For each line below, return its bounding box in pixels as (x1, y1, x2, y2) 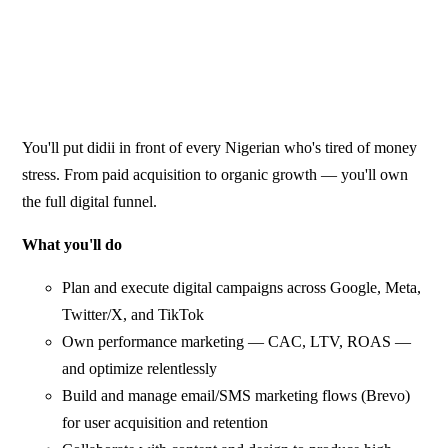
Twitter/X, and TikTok (62, 305, 205, 323)
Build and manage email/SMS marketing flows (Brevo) (62, 386, 411, 404)
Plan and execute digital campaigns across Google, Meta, (62, 278, 422, 296)
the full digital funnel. (22, 192, 158, 210)
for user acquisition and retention (62, 413, 269, 431)
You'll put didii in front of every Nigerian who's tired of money (22, 138, 418, 156)
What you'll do (22, 235, 123, 253)
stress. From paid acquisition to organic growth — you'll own (22, 165, 409, 183)
